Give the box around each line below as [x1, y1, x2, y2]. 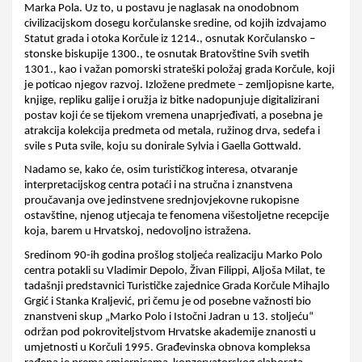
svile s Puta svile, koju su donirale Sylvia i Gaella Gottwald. [24, 140, 301, 153]
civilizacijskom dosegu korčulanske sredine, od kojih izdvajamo [24, 17, 326, 30]
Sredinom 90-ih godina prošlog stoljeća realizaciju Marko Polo [24, 249, 322, 262]
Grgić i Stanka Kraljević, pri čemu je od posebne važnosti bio [24, 295, 311, 308]
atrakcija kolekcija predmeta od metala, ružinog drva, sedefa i [24, 124, 320, 137]
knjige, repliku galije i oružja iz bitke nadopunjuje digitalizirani [24, 94, 319, 107]
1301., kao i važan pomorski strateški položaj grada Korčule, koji [24, 63, 335, 76]
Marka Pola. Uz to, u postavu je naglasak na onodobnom [24, 2, 299, 15]
